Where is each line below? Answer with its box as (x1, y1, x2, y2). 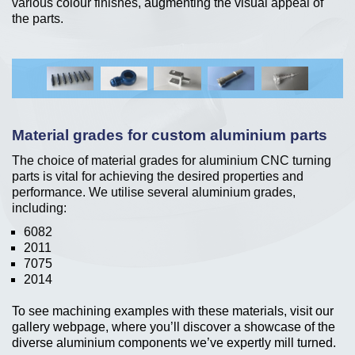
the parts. (12, 12, 63, 25)
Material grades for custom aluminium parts (12, 126, 327, 143)
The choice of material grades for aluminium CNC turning (12, 153, 331, 167)
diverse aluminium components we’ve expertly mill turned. (12, 335, 336, 349)
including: (12, 200, 67, 215)
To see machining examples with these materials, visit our (12, 303, 334, 318)
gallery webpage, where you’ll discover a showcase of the (12, 319, 335, 334)
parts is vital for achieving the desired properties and (12, 169, 303, 183)
